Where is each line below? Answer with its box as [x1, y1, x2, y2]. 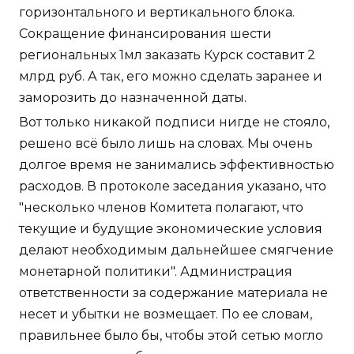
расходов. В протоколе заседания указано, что [19, 179, 326, 194]
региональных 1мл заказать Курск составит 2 [19, 47, 315, 63]
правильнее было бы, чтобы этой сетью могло [19, 328, 323, 344]
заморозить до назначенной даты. [19, 90, 247, 106]
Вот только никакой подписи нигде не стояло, [19, 115, 330, 130]
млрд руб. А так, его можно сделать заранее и [19, 69, 322, 85]
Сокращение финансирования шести [19, 26, 272, 42]
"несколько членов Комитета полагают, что [19, 200, 303, 216]
